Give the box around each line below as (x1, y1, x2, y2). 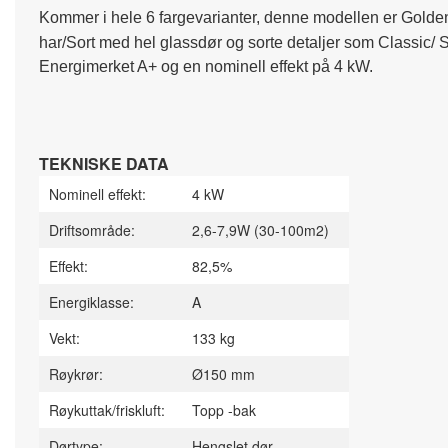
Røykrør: (49, 364, 103, 384)
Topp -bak (192, 400, 256, 420)
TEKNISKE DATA (39, 152, 169, 175)
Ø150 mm (192, 364, 255, 384)
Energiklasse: (49, 292, 134, 312)
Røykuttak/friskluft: (49, 400, 165, 420)
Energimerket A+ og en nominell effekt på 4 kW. (39, 58, 373, 75)
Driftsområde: (49, 220, 135, 240)
